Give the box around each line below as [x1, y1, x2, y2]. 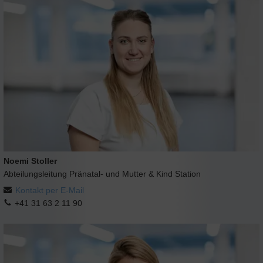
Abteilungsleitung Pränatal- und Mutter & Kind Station [4, 169, 201, 179]
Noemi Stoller [4, 156, 57, 166]
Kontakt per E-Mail [15, 186, 84, 195]
